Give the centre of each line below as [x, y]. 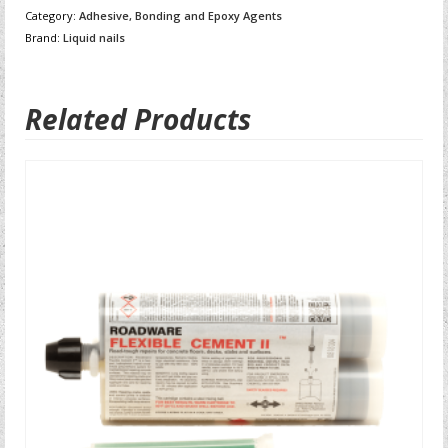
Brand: [44, 37]
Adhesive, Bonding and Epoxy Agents [180, 15]
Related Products [138, 119]
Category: [52, 15]
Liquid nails [94, 37]
